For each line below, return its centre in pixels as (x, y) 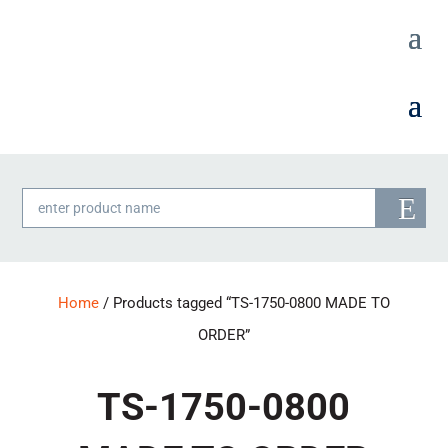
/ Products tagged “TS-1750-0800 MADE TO (244, 303)
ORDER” (223, 335)
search (48, 213)
